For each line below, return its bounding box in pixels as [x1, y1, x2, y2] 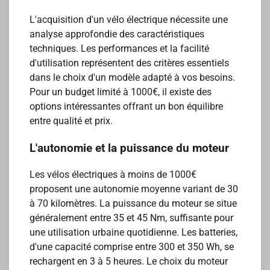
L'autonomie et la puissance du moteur [30, 141, 230, 155]
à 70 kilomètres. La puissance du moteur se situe [30, 198, 237, 210]
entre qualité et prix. [30, 115, 113, 127]
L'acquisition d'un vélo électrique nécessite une [30, 13, 228, 25]
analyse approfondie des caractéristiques [30, 28, 205, 40]
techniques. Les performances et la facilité [30, 42, 210, 54]
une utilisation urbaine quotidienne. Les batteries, [30, 227, 238, 239]
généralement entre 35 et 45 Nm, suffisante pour [30, 212, 234, 224]
